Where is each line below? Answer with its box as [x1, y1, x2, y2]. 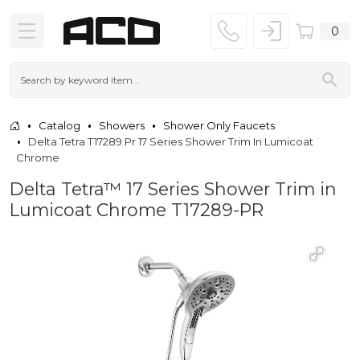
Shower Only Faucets [163, 118, 275, 132]
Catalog [39, 118, 80, 132]
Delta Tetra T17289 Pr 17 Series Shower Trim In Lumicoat [28, 134, 313, 148]
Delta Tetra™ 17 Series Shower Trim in [10, 178, 337, 199]
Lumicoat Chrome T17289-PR [10, 198, 264, 220]
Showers [99, 118, 145, 132]
